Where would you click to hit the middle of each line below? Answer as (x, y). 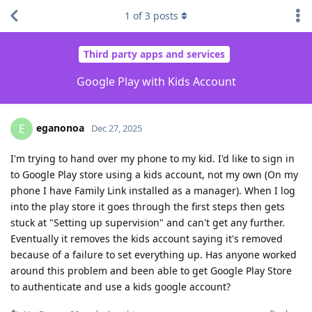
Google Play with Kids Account (156, 81)
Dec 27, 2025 (117, 128)
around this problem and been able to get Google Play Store (151, 270)
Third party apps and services (154, 54)
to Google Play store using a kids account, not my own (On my (154, 174)
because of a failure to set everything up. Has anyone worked (154, 254)
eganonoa (60, 127)
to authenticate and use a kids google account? (120, 286)
